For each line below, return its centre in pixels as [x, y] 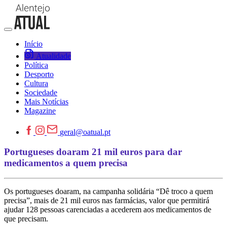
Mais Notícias [46, 102]
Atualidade [53, 56]
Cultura [36, 83]
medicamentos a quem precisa [66, 163]
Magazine [40, 111]
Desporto [39, 74]
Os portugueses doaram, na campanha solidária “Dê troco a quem [108, 192]
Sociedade [41, 92]
